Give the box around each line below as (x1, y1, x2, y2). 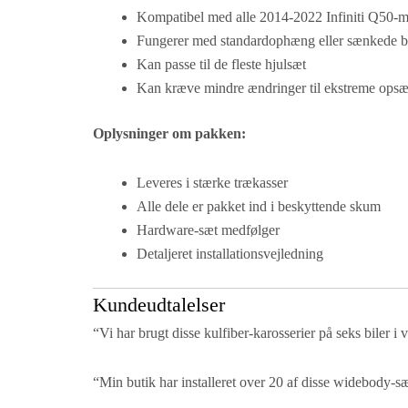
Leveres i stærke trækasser (137, 175, 288, 191)
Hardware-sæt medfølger (137, 222, 280, 239)
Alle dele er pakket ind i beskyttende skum (137, 199, 381, 215)
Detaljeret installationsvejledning (137, 246, 323, 262)
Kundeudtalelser (93, 293, 225, 317)
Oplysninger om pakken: (93, 126, 246, 142)
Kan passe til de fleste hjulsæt (137, 56, 306, 73)
